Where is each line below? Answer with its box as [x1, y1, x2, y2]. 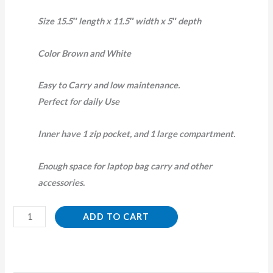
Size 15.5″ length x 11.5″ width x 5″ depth [38, 16, 202, 27]
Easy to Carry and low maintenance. [38, 80, 180, 91]
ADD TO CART [83, 211, 150, 222]
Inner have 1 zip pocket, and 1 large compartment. [38, 128, 236, 139]
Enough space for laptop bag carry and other [38, 160, 213, 171]
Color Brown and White [38, 48, 132, 58]
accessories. [38, 177, 85, 188]
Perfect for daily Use [38, 96, 120, 107]
